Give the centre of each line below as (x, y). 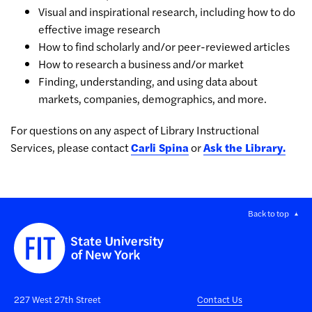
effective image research (99, 29)
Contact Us (220, 299)
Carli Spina (160, 147)
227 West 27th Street (57, 299)
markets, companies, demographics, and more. (153, 98)
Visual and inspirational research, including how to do (167, 11)
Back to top (268, 213)
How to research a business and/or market (141, 63)
